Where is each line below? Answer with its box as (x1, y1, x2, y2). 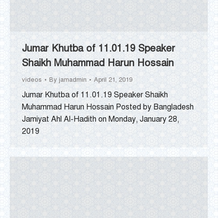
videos (22, 75, 42, 84)
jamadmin (59, 75, 87, 84)
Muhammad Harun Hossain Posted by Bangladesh (22, 102, 194, 112)
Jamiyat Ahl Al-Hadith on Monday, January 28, (22, 114, 179, 124)
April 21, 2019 (94, 75, 132, 84)
